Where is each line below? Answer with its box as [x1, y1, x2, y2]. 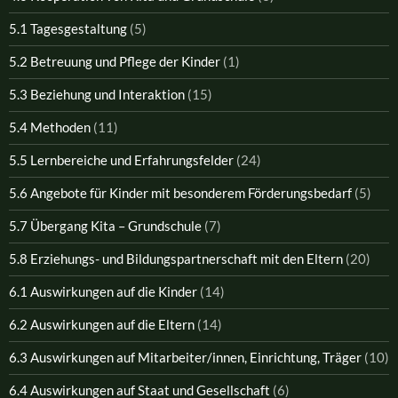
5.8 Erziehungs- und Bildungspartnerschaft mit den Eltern [9, 250, 343, 267]
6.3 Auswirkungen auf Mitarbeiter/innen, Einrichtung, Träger [9, 348, 362, 365]
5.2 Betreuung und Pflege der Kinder [9, 52, 220, 69]
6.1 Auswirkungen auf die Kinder [9, 283, 197, 299]
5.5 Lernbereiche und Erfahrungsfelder [9, 151, 234, 168]
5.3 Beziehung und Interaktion [9, 85, 185, 102]
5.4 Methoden [9, 118, 91, 135]
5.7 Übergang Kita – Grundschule [9, 217, 202, 234]
